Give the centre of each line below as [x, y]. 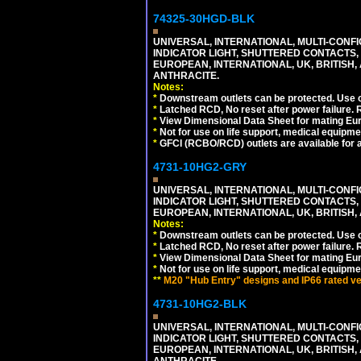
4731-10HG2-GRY [200, 166]
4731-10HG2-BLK [200, 303]
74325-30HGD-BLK [204, 18]
